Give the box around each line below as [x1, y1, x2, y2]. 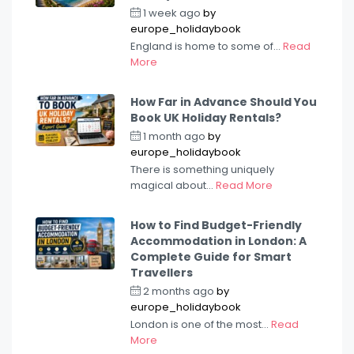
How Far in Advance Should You [130, 93, 317, 110]
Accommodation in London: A [130, 232, 307, 249]
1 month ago [141, 128, 208, 144]
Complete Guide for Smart [130, 248, 292, 265]
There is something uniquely [130, 161, 274, 177]
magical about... [130, 177, 216, 193]
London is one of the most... [130, 316, 271, 332]
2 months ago [141, 283, 217, 299]
